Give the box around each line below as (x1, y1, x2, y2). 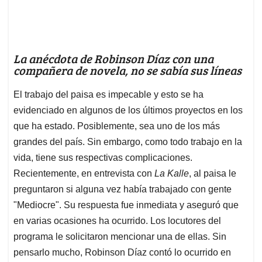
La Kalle (154, 168, 189, 179)
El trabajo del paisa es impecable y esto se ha (13, 89, 204, 100)
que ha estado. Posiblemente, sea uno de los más (13, 121, 220, 132)
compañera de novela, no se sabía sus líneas (13, 62, 242, 79)
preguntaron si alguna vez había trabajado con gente (13, 184, 232, 195)
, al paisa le (189, 168, 236, 179)
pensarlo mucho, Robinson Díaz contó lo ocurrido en (13, 247, 231, 258)
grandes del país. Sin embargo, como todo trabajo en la (13, 137, 242, 147)
